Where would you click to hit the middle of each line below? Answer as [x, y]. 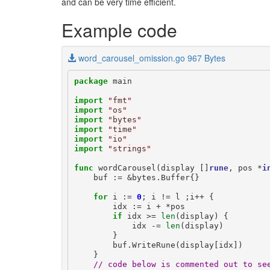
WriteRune [153, 245]
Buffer [175, 177]
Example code [119, 30]
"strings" [129, 148]
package [91, 81]
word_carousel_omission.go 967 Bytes [152, 58]
